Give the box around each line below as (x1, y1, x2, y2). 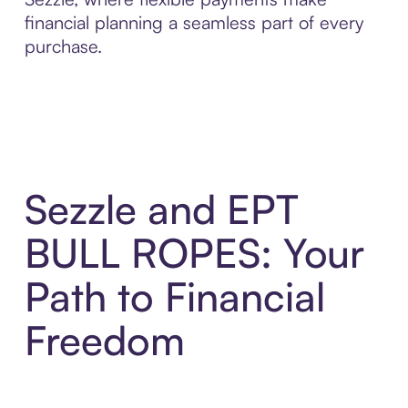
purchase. (24, 34, 102, 57)
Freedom (24, 315, 185, 366)
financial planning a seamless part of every (24, 10, 363, 34)
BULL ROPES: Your (24, 228, 364, 279)
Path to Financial (24, 271, 325, 322)
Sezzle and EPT (24, 184, 299, 235)
